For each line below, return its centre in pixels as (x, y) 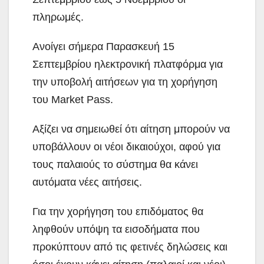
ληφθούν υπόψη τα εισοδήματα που (116, 230)
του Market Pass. (73, 100)
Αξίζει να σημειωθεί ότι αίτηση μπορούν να (131, 129)
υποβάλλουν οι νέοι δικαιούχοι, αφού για (126, 147)
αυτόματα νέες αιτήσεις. (87, 182)
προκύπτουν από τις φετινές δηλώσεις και (130, 247)
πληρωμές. (58, 17)
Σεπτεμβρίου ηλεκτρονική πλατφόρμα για (128, 65)
